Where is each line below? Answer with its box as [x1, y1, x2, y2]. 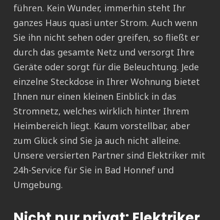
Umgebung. [13, 179, 63, 191]
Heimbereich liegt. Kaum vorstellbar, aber [13, 120, 190, 132]
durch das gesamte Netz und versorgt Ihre [13, 46, 194, 58]
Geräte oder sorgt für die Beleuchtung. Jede [13, 61, 199, 73]
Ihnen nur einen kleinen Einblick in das [13, 90, 176, 103]
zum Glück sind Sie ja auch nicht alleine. [13, 135, 181, 147]
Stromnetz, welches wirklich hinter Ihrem [13, 105, 189, 117]
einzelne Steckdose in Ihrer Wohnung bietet [13, 76, 200, 88]
